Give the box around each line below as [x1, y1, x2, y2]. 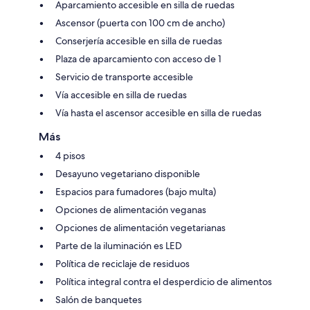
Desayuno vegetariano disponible [55, 167, 200, 180]
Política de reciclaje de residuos [55, 257, 190, 270]
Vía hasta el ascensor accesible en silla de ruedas [55, 106, 262, 119]
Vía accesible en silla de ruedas [55, 88, 187, 101]
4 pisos [55, 149, 85, 162]
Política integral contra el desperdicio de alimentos [55, 275, 272, 288]
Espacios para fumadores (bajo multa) [55, 185, 216, 198]
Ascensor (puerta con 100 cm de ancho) [55, 16, 225, 29]
